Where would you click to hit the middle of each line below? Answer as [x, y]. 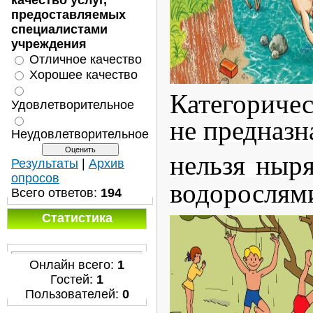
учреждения [49, 44]
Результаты [45, 163]
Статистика [77, 218]
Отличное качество [86, 59]
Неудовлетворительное [80, 134]
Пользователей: [73, 294]
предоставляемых [68, 15]
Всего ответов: [56, 193]
